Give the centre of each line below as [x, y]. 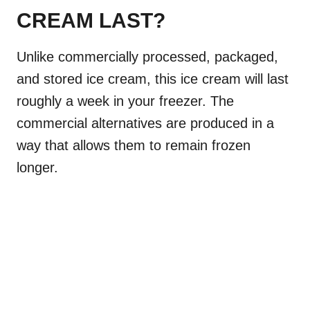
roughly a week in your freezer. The [125, 101]
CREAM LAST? [91, 21]
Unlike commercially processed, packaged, [147, 57]
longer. [37, 168]
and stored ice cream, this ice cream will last [153, 79]
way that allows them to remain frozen [134, 146]
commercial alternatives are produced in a [145, 124]
